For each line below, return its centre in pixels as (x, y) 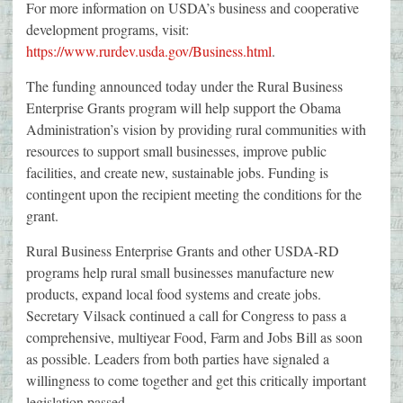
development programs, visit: (107, 30)
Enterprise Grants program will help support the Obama (184, 108)
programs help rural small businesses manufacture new (180, 273)
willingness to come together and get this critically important (196, 381)
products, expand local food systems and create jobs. (174, 294)
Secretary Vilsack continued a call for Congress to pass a (186, 316)
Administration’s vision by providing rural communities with (196, 130)
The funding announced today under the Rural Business (184, 86)
